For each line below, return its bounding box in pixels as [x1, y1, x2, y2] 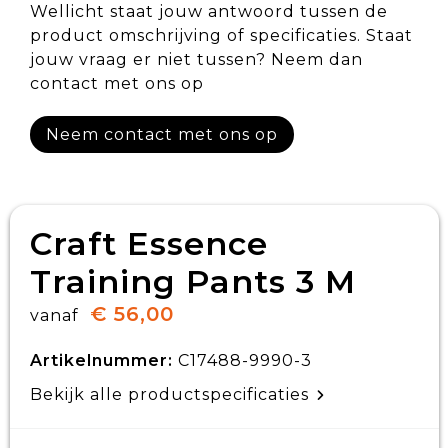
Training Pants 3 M [29, 262, 356, 301]
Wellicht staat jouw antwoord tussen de [29, 2, 388, 21]
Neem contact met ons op [45, 125, 278, 144]
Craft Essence [29, 224, 268, 263]
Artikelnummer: [29, 351, 173, 370]
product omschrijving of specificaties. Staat [29, 26, 413, 45]
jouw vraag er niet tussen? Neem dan [29, 50, 363, 69]
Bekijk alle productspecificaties [29, 385, 314, 404]
